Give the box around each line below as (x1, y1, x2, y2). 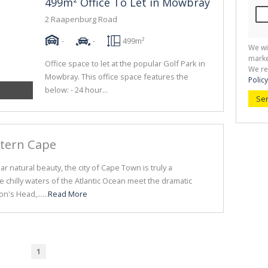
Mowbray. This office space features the (45, 71, 188, 82)
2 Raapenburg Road (45, 14, 117, 25)
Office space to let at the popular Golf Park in (45, 58, 205, 69)
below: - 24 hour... (45, 84, 108, 95)
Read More (48, 188, 87, 199)
